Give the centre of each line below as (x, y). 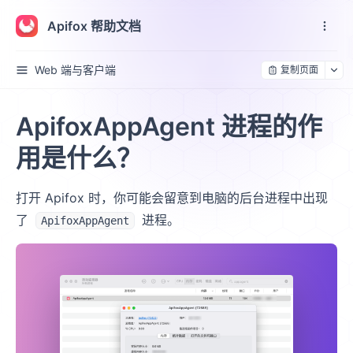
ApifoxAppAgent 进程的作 (169, 126)
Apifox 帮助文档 (94, 26)
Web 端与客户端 (75, 70)
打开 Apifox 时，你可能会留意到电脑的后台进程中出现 (172, 198)
